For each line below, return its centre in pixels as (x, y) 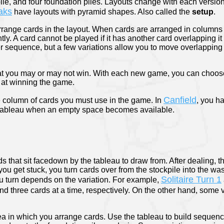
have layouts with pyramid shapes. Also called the (102, 12)
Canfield (180, 100)
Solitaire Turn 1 (191, 180)
